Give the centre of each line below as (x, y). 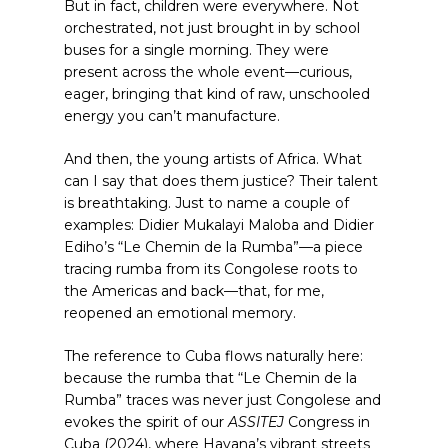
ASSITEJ (256, 422)
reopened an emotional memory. (180, 313)
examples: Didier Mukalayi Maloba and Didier (219, 225)
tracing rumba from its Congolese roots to (211, 269)
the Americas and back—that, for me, (194, 291)
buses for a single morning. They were (196, 50)
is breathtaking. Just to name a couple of (206, 203)
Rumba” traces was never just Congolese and (222, 400)
